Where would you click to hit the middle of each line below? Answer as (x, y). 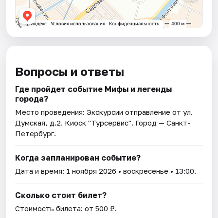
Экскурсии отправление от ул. (140, 112)
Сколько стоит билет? (61, 195)
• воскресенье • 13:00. (156, 171)
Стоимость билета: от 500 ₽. (66, 209)
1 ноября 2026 (91, 171)
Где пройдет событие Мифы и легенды (94, 89)
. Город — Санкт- (161, 123)
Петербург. (36, 134)
